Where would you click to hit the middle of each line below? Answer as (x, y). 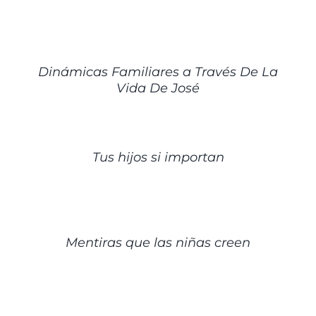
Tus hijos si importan (158, 157)
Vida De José (158, 88)
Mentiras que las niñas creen (158, 242)
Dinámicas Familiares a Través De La (158, 72)
